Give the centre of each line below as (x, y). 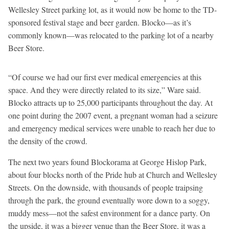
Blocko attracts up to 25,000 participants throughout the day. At (110, 102)
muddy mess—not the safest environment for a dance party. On (109, 213)
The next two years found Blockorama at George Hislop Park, (107, 162)
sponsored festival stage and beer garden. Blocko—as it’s (100, 22)
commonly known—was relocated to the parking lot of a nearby (111, 35)
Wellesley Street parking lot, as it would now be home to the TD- (112, 9)
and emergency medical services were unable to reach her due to (112, 128)
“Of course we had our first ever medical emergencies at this (105, 77)
